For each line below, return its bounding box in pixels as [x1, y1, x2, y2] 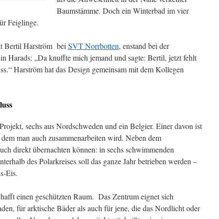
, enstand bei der [119, 41, 169, 51]
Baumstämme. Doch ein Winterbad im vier [57, 5, 189, 16]
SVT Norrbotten [68, 41, 119, 51]
